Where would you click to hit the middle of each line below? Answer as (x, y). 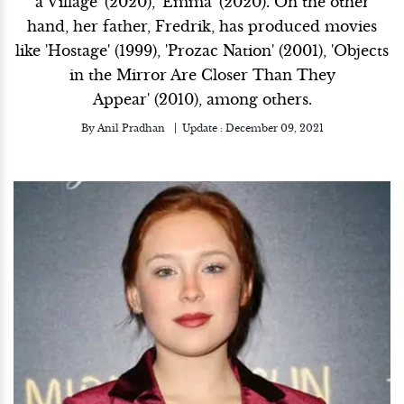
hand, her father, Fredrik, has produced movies (202, 26)
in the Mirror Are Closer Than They (202, 75)
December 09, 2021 (274, 128)
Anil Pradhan (131, 128)
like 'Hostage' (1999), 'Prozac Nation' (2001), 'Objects (202, 50)
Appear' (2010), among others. (202, 99)
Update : (203, 128)
